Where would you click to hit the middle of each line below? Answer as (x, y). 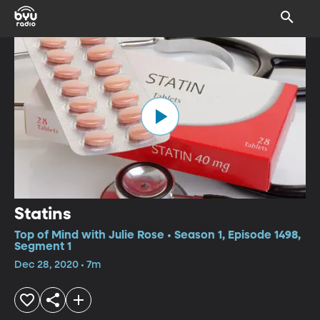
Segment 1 (43, 247)
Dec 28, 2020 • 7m (57, 265)
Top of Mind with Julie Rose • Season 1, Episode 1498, (157, 235)
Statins (43, 214)
